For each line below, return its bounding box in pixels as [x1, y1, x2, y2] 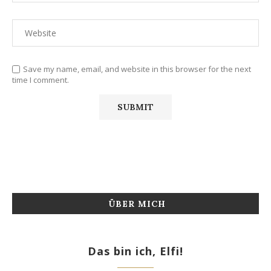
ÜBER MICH [108, 198, 166, 209]
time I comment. [12, 74, 69, 85]
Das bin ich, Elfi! [88, 243, 183, 258]
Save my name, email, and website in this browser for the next [23, 63, 251, 74]
